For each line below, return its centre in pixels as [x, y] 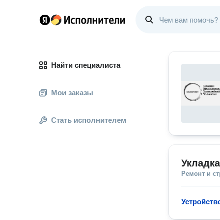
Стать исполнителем [89, 120]
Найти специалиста [86, 65]
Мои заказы [72, 93]
